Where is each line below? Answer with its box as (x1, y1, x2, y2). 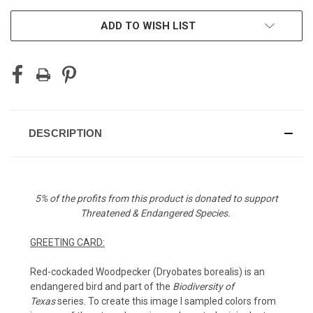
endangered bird (30, 280, 105, 292)
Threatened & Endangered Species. (80, 207, 233, 219)
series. (57, 295, 86, 307)
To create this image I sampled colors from (86, 295, 276, 307)
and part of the (105, 280, 173, 292)
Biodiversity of (173, 280, 234, 292)
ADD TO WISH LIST (101, 19, 196, 32)
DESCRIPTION (28, 126, 103, 139)
